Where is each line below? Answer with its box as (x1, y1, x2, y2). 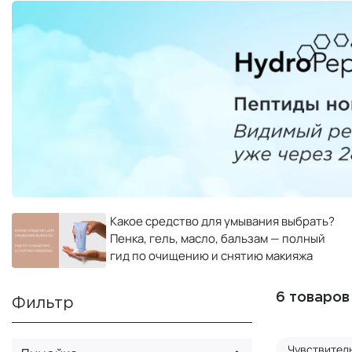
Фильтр (12, 295, 74, 310)
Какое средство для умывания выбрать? (110, 212, 335, 229)
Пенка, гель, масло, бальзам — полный (110, 229, 325, 247)
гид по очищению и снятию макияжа (110, 247, 313, 264)
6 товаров (276, 291, 350, 305)
